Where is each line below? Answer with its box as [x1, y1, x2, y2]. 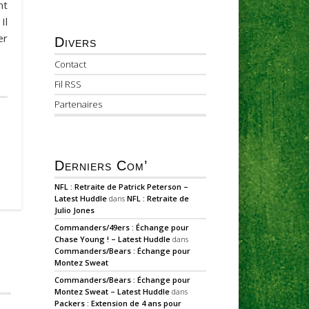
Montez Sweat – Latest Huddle [54, 286, 170, 297]
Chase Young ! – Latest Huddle [54, 233, 171, 244]
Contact [54, 58, 87, 71]
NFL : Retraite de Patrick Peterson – [54, 181, 189, 192]
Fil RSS [54, 78, 82, 91]
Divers [54, 34, 97, 50]
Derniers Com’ [54, 157, 148, 173]
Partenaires [54, 98, 103, 111]
